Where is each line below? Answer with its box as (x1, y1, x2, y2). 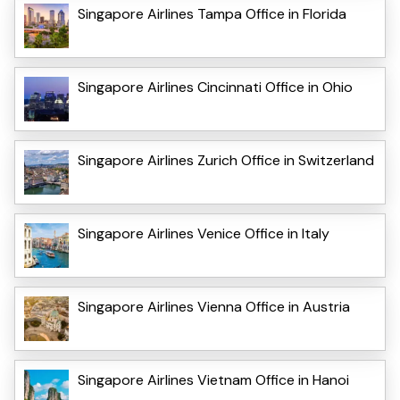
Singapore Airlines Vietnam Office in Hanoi (78, 370, 349, 389)
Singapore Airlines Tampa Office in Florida (78, 4, 346, 23)
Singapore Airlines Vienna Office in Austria (78, 296, 350, 316)
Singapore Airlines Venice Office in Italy (78, 223, 329, 243)
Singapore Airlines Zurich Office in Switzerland (78, 150, 374, 170)
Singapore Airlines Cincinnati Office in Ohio (78, 77, 353, 96)
